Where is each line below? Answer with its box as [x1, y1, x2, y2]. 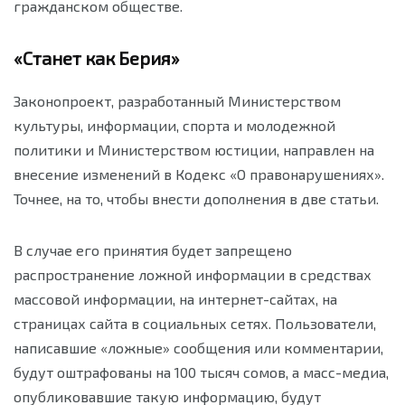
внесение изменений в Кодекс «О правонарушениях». [14, 165, 384, 183]
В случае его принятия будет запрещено [14, 241, 292, 259]
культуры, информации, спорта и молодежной [14, 117, 335, 134]
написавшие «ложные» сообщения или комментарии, [14, 339, 383, 356]
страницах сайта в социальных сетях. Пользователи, [14, 315, 376, 332]
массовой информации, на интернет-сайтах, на [14, 290, 337, 307]
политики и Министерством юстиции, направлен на [14, 141, 374, 158]
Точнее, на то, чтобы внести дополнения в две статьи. [14, 190, 379, 207]
